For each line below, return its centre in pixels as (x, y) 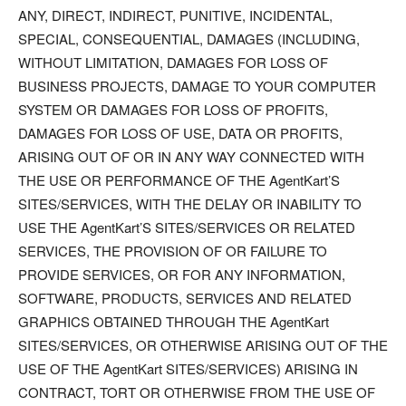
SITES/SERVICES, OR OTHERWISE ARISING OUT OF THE (203, 345)
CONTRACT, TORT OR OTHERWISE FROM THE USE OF (197, 392)
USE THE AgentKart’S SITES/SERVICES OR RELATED (187, 227)
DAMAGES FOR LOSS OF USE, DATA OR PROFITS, (180, 133)
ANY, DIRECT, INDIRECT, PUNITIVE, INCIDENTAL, (175, 15)
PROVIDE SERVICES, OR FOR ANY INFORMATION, (182, 274)
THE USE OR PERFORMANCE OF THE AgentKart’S (179, 180)
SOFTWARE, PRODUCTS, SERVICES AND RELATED (185, 298)
